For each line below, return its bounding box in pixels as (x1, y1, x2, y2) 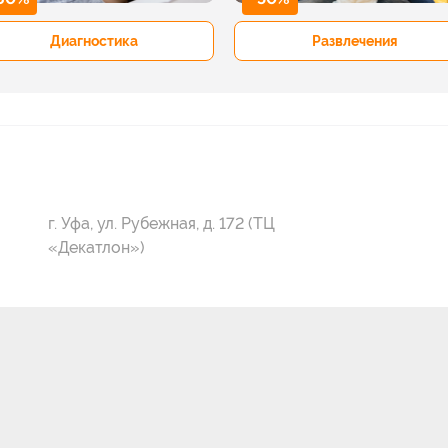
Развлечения (311, 32, 398, 49)
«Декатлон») (48, 237, 145, 257)
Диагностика (49, 32, 138, 49)
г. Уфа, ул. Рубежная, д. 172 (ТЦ (48, 213, 275, 233)
